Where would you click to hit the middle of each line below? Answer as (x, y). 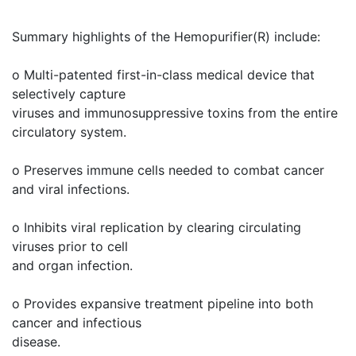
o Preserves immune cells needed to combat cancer (168, 170)
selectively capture (69, 94)
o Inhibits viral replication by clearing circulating (157, 227)
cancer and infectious (77, 323)
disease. (36, 342)
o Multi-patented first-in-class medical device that (163, 75)
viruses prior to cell (70, 246)
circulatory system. (69, 132)
